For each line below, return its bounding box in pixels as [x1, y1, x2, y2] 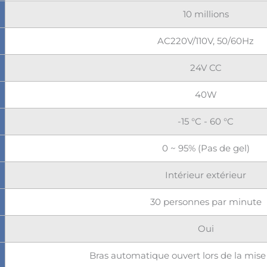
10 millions [182, 8, 229, 20]
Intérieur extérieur [165, 169, 246, 181]
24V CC [190, 62, 222, 73]
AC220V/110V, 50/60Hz [157, 35, 254, 46]
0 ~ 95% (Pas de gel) [162, 142, 250, 154]
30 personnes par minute [150, 196, 262, 207]
